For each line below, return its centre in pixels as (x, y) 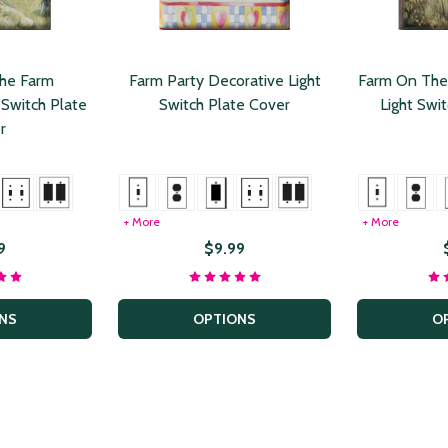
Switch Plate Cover (224, 105)
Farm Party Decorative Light (224, 81)
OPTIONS (224, 318)
